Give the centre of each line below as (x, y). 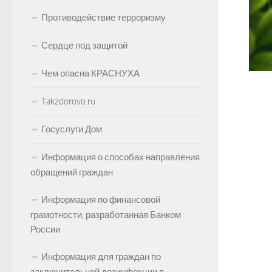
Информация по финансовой (101, 200)
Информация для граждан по (101, 257)
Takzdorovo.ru (68, 101)
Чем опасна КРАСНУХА (90, 73)
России (45, 229)
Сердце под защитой (84, 46)
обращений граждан (72, 172)
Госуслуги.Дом (72, 129)
